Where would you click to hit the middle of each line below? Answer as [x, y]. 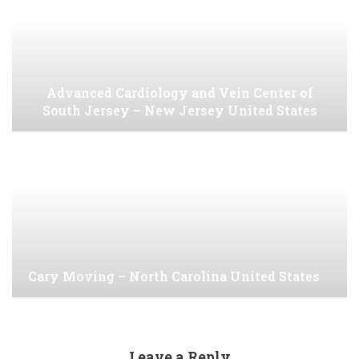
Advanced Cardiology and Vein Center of [179, 93]
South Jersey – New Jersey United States [179, 111]
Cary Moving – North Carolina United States [174, 276]
